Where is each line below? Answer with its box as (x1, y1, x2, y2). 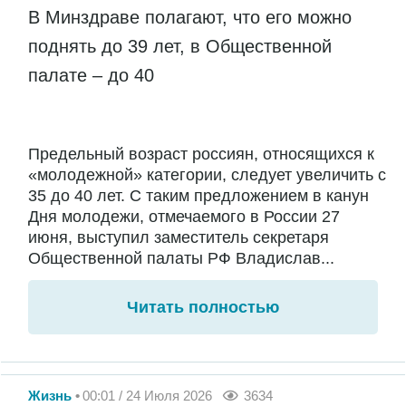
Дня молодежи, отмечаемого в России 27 (28, 207, 340, 226)
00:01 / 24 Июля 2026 (82, 387, 212, 403)
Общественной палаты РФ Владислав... (28, 248, 334, 267)
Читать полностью (127, 297, 279, 316)
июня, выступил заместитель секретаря (28, 227, 329, 246)
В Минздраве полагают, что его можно (28, 7, 352, 28)
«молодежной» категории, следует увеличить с (28, 165, 386, 184)
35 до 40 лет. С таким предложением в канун (28, 186, 369, 205)
